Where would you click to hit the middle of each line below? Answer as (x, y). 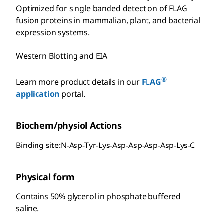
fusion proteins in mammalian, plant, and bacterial (108, 20)
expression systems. (53, 32)
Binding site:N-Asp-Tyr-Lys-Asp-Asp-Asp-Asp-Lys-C (106, 145)
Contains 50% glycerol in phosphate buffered (98, 196)
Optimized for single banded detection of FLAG (102, 8)
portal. (72, 93)
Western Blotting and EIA (62, 55)
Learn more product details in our (79, 82)
